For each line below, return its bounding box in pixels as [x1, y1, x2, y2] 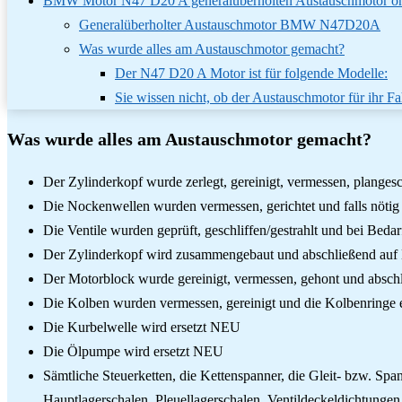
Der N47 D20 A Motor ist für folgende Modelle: [115, 65, 388, 81]
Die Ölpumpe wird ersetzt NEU [43, 343, 223, 359]
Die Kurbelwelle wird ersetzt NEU [43, 319, 240, 335]
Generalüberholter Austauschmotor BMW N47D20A [79, 16, 380, 32]
